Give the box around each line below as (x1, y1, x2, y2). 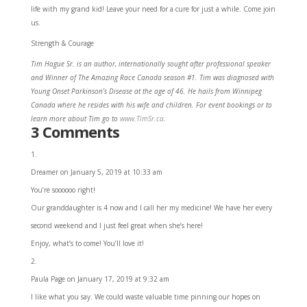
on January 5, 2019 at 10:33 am (60, 167, 162, 177)
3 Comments (30, 121, 119, 142)
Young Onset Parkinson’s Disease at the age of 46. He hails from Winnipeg (30, 86, 262, 96)
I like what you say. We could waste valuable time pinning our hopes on (30, 291, 260, 302)
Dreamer (30, 167, 58, 177)
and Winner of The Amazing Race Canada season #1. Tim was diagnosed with (30, 72, 274, 82)
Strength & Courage (30, 38, 94, 48)
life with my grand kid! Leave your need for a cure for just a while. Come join (30, 3, 275, 14)
